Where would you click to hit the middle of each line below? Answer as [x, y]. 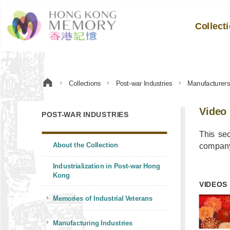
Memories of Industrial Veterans [103, 198]
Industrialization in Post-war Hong [107, 166]
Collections [85, 83]
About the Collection [85, 145]
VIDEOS [213, 184]
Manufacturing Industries [93, 223]
